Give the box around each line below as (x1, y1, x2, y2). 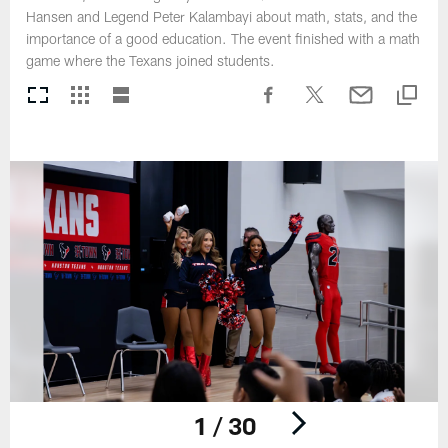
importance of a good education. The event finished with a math (26, 30, 421, 48)
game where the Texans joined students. (26, 52, 276, 70)
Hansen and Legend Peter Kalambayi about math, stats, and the (26, 8, 418, 26)
